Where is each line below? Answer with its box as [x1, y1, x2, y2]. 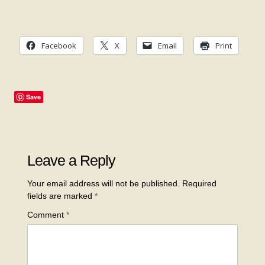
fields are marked [27, 191, 95, 201]
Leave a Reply [27, 152, 115, 169]
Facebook [41, 40, 76, 51]
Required [182, 179, 216, 189]
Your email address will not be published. [27, 179, 180, 189]
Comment [27, 210, 66, 220]
